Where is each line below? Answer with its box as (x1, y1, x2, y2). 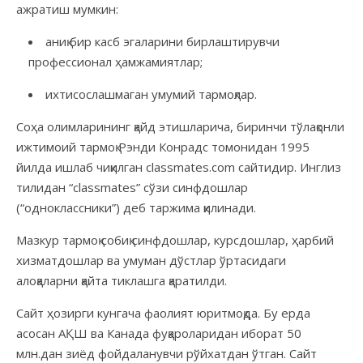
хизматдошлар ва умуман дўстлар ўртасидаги (16, 251, 286, 268)
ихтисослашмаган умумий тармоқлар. (45, 85, 257, 102)
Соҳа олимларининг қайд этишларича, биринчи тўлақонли (16, 117, 344, 135)
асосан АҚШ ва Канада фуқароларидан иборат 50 (16, 324, 301, 341)
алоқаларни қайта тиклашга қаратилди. (16, 271, 227, 288)
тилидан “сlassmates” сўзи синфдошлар (16, 178, 248, 195)
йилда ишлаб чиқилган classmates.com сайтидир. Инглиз (16, 158, 341, 175)
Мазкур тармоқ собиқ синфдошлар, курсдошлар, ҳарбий (16, 231, 334, 248)
